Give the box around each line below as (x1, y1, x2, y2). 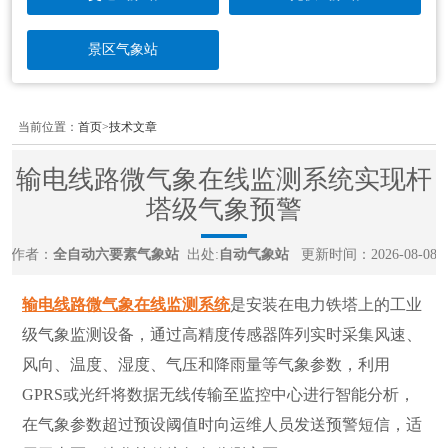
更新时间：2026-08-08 (297, 247, 437, 263)
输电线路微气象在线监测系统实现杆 (16, 165, 432, 195)
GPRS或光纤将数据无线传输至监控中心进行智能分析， (22, 386, 415, 404)
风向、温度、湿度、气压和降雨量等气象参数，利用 (22, 356, 390, 374)
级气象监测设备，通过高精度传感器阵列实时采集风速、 (22, 326, 422, 344)
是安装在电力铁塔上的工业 (230, 296, 422, 314)
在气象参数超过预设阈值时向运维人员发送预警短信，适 (22, 416, 422, 434)
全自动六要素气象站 (53, 247, 179, 263)
